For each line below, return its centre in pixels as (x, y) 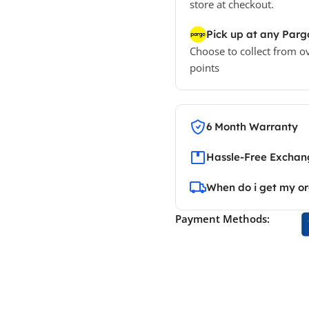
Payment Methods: (222, 218)
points (204, 67)
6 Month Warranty (252, 126)
